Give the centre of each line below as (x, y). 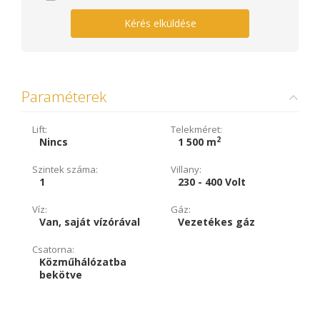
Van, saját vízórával (90, 222)
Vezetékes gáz (216, 222)
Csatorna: (53, 249)
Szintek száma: (65, 169)
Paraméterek (64, 96)
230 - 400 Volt (212, 182)
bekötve (61, 275)
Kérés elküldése (160, 23)
